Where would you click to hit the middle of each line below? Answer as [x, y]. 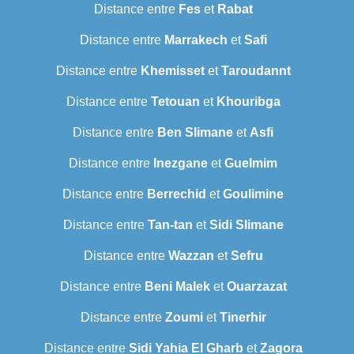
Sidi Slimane [246, 225]
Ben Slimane [195, 133]
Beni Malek [177, 287]
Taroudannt [256, 71]
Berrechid [177, 194]
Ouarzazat [256, 287]
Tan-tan [170, 225]
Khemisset [172, 71]
